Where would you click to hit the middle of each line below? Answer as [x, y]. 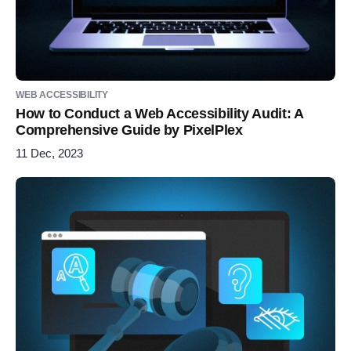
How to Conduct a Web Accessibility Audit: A [159, 114]
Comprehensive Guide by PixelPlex [129, 130]
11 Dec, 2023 [49, 154]
